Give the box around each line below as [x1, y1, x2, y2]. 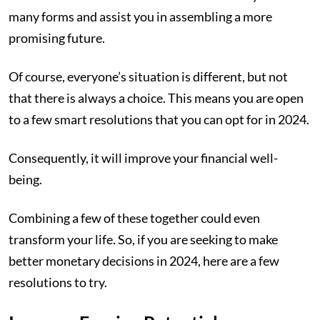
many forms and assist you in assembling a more [9, 9, 272, 24]
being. [9, 171, 44, 187]
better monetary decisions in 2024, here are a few [9, 253, 279, 269]
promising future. [9, 30, 107, 46]
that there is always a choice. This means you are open [9, 90, 304, 106]
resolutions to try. [9, 274, 109, 290]
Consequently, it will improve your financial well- [9, 150, 278, 166]
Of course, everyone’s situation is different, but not [9, 69, 288, 84]
